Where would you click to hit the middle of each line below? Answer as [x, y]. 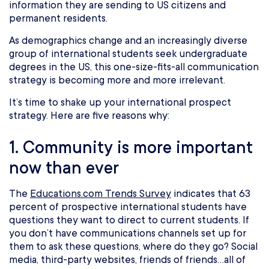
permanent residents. [59, 19]
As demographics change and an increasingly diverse [128, 41]
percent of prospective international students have [128, 207]
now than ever [64, 168]
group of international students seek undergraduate [128, 54]
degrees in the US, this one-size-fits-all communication [134, 67]
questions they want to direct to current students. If [129, 220]
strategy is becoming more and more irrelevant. [117, 80]
